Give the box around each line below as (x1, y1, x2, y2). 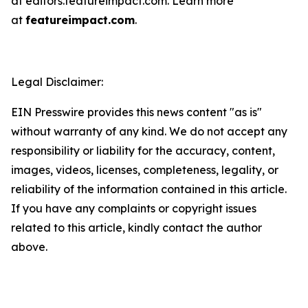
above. (11, 240, 47, 254)
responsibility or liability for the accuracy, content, (11, 144, 275, 157)
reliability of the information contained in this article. (11, 182, 287, 196)
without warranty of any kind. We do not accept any (11, 124, 287, 138)
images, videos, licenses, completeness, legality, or (11, 163, 278, 177)
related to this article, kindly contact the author (11, 221, 262, 234)
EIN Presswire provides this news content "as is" (11, 105, 262, 119)
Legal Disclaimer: (11, 75, 103, 89)
